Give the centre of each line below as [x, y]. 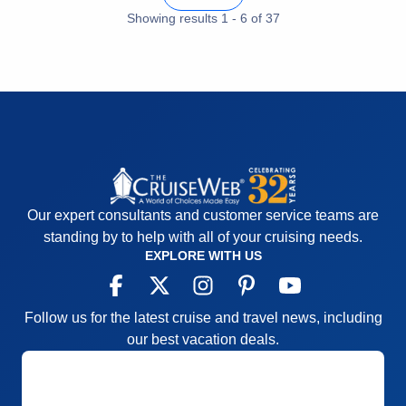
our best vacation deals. [203, 340]
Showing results [174, 18]
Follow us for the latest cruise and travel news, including [203, 318]
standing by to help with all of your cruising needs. [203, 237]
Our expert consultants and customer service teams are [203, 216]
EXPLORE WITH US [203, 256]
